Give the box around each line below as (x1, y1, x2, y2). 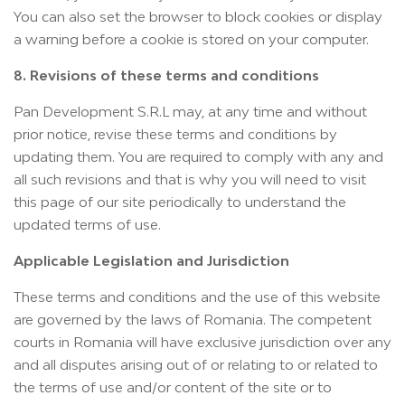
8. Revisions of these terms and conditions (14, 67, 319, 83)
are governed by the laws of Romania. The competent (14, 311, 372, 327)
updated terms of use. (14, 216, 161, 232)
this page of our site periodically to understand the (14, 193, 346, 210)
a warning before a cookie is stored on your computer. (14, 31, 369, 47)
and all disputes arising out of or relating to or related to (14, 356, 378, 372)
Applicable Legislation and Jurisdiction (14, 252, 289, 268)
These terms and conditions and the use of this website (14, 288, 381, 305)
